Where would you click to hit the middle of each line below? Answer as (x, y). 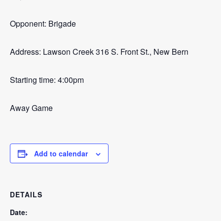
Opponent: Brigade (43, 23)
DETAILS (26, 194)
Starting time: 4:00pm (47, 80)
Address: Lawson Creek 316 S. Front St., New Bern (99, 52)
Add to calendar (61, 153)
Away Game (31, 108)
